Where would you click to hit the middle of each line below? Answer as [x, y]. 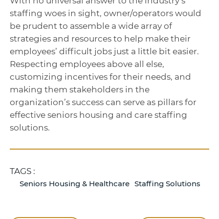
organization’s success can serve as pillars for [103, 102]
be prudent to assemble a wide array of [91, 26]
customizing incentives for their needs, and [100, 77]
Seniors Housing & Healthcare [75, 184]
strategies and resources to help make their [100, 39]
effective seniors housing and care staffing [99, 115]
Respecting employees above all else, [87, 64]
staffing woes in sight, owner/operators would [106, 13]
